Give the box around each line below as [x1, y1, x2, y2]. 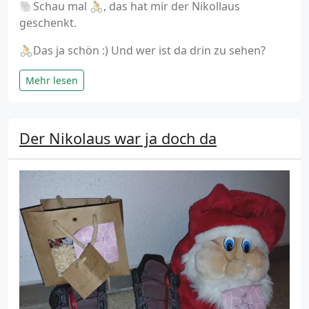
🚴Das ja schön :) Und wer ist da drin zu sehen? [19, 43, 266, 59]
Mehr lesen [26, 74, 78, 88]
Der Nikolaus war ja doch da [19, 128, 217, 149]
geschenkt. [19, 15, 77, 31]
